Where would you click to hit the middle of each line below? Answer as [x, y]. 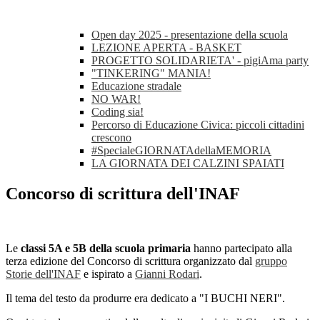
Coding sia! [117, 112]
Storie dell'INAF [43, 274]
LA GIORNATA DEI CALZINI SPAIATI [188, 164]
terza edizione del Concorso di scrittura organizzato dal [130, 261]
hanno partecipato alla [241, 249]
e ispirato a [108, 274]
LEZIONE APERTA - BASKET [166, 48]
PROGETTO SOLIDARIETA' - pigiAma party [200, 61]
